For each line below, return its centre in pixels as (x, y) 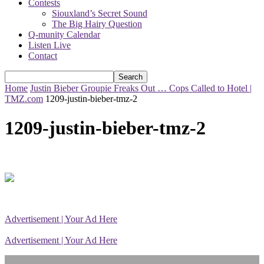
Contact (43, 56)
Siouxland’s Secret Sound (100, 14)
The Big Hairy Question (97, 24)
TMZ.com (24, 99)
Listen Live (49, 45)
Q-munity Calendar (64, 35)
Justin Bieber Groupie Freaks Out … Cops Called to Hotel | (141, 88)
